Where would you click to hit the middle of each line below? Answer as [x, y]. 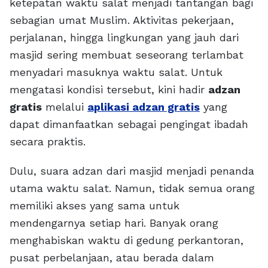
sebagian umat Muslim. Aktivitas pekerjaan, [122, 20]
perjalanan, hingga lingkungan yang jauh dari [124, 38]
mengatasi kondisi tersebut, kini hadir [109, 90]
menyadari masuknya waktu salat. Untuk [116, 72]
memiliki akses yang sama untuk [95, 206]
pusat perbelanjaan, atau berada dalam [112, 258]
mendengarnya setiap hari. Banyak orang [114, 223]
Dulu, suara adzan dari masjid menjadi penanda [132, 171]
